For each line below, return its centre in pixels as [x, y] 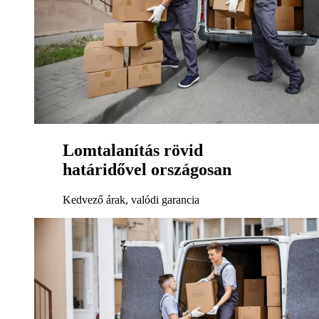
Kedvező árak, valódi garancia [131, 200]
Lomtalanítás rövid [133, 151]
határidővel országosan [147, 170]
